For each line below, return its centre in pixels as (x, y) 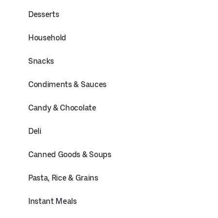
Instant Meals (53, 201)
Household (47, 38)
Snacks (41, 61)
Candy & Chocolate (62, 108)
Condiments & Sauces (67, 84)
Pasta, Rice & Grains (63, 178)
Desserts (44, 14)
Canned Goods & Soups (70, 154)
